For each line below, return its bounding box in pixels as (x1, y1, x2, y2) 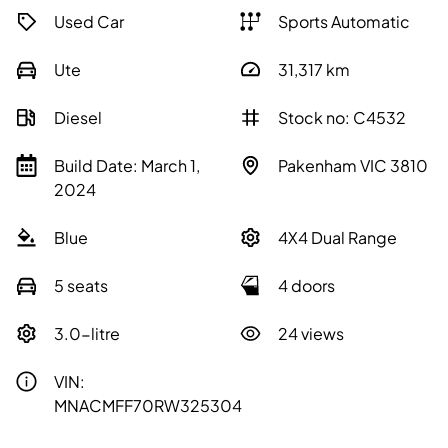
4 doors (278, 275, 335, 297)
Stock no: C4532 (278, 107, 406, 129)
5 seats (54, 275, 108, 297)
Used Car (54, 11, 124, 33)
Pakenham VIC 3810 (278, 155, 428, 177)
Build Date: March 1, (54, 155, 200, 177)
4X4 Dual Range (278, 227, 397, 249)
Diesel (54, 107, 102, 129)
